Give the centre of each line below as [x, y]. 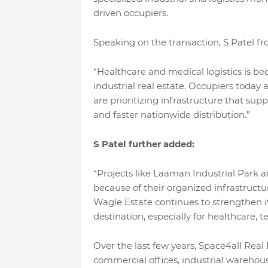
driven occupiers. [130, 13]
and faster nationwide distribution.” [171, 114]
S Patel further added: [144, 144]
